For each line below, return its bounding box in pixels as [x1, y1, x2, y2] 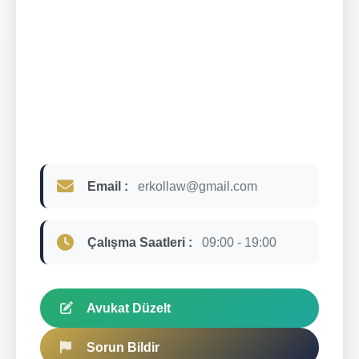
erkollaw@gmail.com [138, 179, 257, 193]
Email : [87, 179, 128, 193]
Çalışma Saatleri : [87, 235, 192, 249]
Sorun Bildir [87, 340, 159, 354]
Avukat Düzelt [87, 301, 171, 315]
